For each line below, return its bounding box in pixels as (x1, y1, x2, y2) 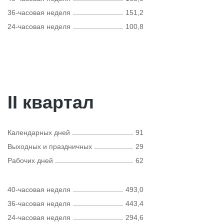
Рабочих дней (7, 156, 53, 164)
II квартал (7, 92, 94, 112)
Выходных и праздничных (7, 142, 92, 150)
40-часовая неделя (7, 185, 70, 193)
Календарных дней (7, 128, 70, 136)
